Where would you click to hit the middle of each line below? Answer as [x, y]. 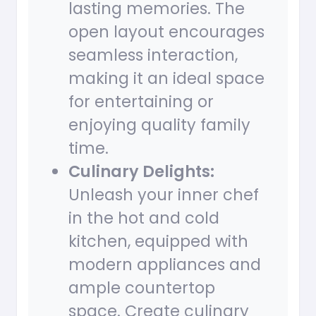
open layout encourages [166, 32]
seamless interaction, [153, 55]
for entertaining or [141, 102]
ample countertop [142, 288]
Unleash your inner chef [164, 195]
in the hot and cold [144, 218]
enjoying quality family [159, 125]
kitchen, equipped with [158, 242]
